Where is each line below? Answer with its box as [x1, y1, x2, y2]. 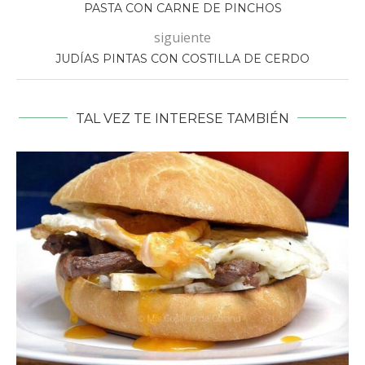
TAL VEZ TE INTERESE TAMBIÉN [76, 110, 289, 126]
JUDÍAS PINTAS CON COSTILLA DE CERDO [55, 51, 310, 66]
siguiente [154, 28, 211, 46]
